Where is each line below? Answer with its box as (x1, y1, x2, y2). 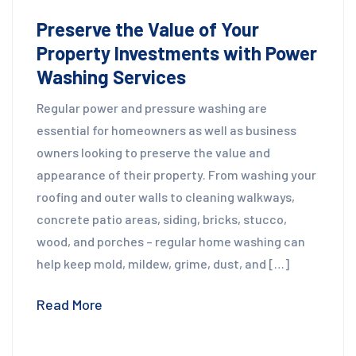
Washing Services (37, 65, 186, 89)
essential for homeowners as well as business (37, 122, 296, 138)
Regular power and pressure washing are (37, 100, 267, 116)
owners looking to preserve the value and (37, 145, 270, 161)
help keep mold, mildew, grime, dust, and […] (37, 256, 289, 272)
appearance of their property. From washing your (37, 167, 316, 183)
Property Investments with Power (37, 41, 317, 65)
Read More (37, 296, 103, 314)
